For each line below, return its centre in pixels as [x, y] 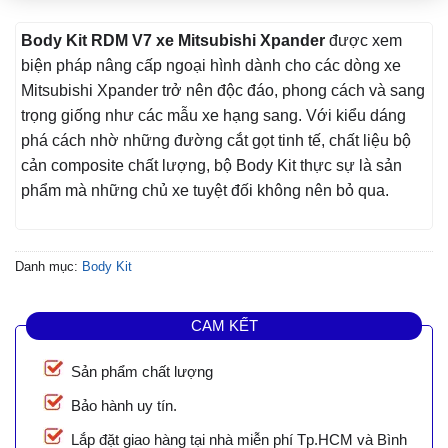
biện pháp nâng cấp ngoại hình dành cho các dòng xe [211, 66]
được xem [363, 41]
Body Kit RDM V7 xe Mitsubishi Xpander [173, 41]
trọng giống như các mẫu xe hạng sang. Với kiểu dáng [213, 116]
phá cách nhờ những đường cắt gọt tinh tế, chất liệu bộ [216, 141]
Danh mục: [48, 267]
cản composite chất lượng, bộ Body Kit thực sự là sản [211, 166]
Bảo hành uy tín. [124, 406]
